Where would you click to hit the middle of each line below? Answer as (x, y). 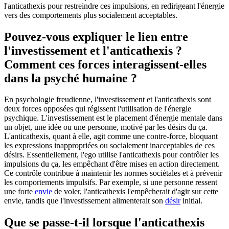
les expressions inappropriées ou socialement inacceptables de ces (109, 146)
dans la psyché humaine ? (71, 78)
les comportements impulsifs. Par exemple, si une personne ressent (111, 182)
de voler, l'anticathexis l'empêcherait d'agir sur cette (135, 192)
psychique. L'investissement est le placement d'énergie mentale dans (113, 118)
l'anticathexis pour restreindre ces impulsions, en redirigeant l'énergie (114, 6)
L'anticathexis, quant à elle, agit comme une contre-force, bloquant (111, 136)
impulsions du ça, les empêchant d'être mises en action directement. (112, 164)
